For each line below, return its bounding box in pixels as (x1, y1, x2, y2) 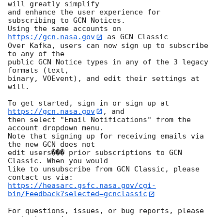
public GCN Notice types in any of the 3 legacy (8, 57, 208, 66)
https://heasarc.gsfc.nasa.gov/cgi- (8, 181, 156, 190)
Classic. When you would (8, 156, 108, 166)
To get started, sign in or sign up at (8, 98, 173, 108)
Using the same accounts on (8, 24, 125, 33)
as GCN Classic (103, 32, 168, 42)
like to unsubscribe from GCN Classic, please (8, 165, 200, 174)
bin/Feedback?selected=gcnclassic (8, 189, 147, 199)
